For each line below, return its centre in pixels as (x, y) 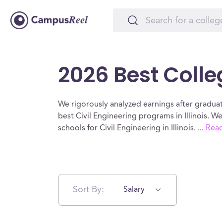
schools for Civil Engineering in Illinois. (128, 128)
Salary (134, 190)
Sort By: (88, 190)
